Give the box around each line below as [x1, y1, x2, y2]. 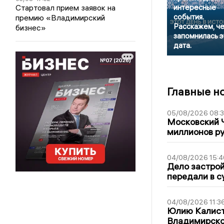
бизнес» [15, 22, 46, 33]
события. [173, 12, 204, 22]
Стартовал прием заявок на [15, 2, 116, 13]
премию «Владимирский [15, 12, 105, 23]
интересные [173, 2, 216, 12]
